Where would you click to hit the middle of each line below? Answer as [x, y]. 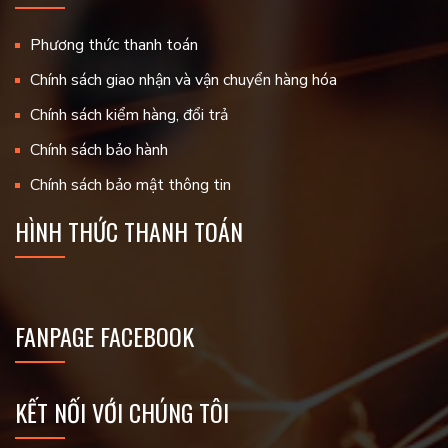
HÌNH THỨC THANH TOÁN [129, 231]
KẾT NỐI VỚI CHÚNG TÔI [122, 412]
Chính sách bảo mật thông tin [130, 185]
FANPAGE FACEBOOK [104, 336]
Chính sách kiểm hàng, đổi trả [129, 115]
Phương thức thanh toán [114, 45]
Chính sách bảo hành [99, 150]
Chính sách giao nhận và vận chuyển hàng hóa [183, 80]
